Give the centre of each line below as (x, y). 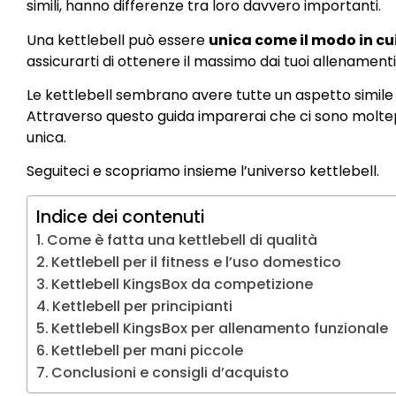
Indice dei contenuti (120, 217)
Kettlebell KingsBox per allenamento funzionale (220, 328)
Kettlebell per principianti (143, 306)
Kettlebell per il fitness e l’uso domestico (197, 262)
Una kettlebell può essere (118, 40)
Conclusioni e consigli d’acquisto (171, 372)
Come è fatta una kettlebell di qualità (183, 240)
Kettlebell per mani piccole (148, 350)
